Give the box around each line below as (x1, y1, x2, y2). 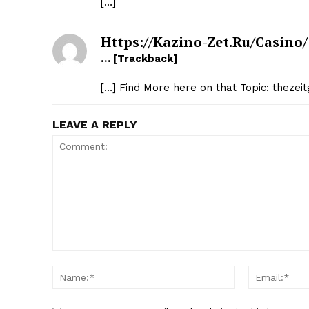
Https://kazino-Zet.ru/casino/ (101, 32, 308, 52)
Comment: (52, 252, 98, 264)
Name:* (234, 266, 269, 279)
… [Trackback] (101, 52, 178, 66)
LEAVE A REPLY (52, 118, 137, 132)
